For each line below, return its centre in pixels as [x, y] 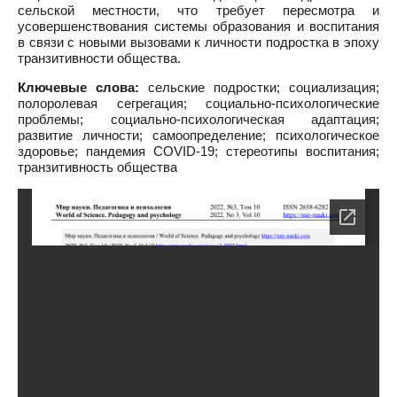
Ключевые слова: [78, 87]
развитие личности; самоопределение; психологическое [198, 135]
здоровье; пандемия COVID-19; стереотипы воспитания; [198, 151]
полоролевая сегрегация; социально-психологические [198, 103]
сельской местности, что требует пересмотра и [198, 10]
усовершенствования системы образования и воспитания [198, 26]
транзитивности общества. [99, 58]
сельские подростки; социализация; [259, 87]
